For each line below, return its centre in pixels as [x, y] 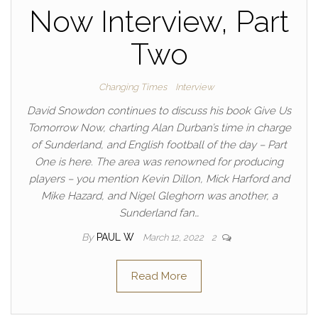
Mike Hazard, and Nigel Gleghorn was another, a [159, 196]
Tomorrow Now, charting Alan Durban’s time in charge [159, 128]
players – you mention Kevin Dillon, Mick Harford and [159, 179]
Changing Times [133, 87]
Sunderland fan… [159, 213]
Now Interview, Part [159, 22]
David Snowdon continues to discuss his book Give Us [159, 111]
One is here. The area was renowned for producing [159, 162]
